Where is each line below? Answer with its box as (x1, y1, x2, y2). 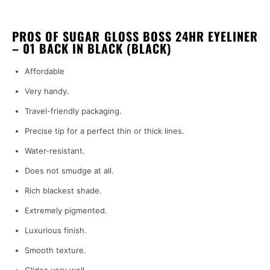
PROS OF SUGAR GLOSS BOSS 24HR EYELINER (12, 27, 258, 46)
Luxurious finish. (25, 225, 87, 236)
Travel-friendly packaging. (25, 106, 122, 116)
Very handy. (25, 86, 69, 96)
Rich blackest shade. (25, 186, 102, 196)
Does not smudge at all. (25, 166, 114, 176)
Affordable (25, 66, 64, 77)
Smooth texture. (25, 245, 86, 256)
